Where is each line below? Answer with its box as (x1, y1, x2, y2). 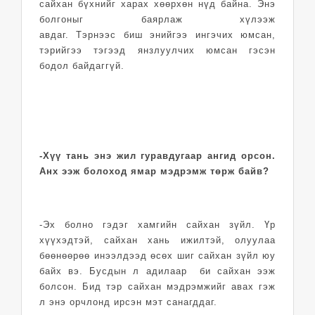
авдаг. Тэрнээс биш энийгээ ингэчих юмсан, (39, 29, 276, 40)
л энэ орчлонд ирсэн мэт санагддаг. (39, 296, 217, 307)
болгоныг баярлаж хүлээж (39, 13, 276, 25)
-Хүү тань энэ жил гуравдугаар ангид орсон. (39, 150, 276, 161)
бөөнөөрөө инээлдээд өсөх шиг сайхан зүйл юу (39, 250, 276, 261)
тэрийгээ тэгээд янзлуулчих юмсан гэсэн (39, 44, 276, 56)
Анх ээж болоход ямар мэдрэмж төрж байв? (39, 165, 269, 176)
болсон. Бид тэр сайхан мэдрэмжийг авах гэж (39, 281, 276, 292)
